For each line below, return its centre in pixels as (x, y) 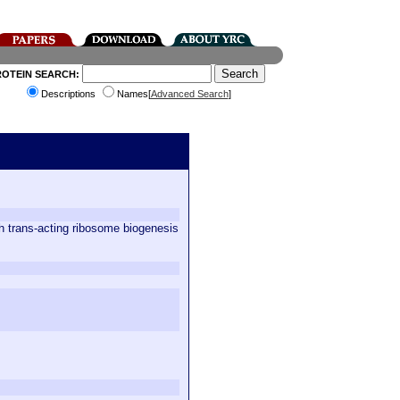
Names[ (133, 94)
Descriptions (69, 94)
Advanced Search (189, 94)
